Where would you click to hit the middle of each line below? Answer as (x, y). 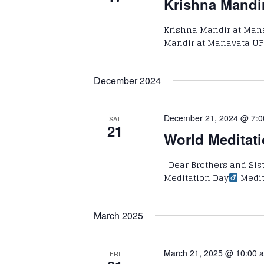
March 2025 (118, 215)
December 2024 (127, 80)
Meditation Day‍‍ (197, 177)
